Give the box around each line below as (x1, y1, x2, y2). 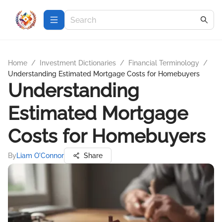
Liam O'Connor (16, 152, 64, 160)
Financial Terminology (128, 59, 199, 67)
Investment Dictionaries (40, 59, 116, 67)
